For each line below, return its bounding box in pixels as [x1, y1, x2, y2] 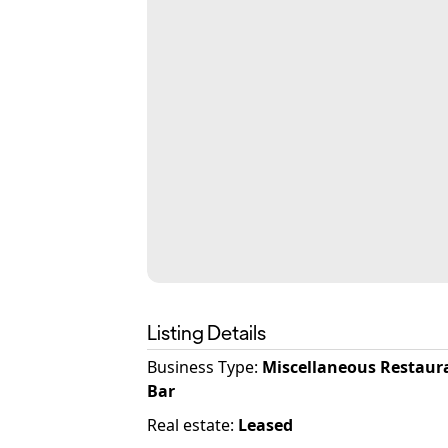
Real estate [147, 414, 230, 436]
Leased [238, 414, 293, 436]
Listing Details [147, 319, 266, 344]
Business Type [147, 356, 254, 378]
